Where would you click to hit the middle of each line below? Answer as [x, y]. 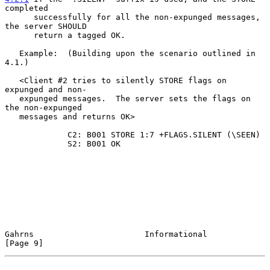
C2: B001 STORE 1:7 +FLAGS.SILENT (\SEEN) [36, 134]
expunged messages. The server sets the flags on [12, 98]
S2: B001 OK [36, 143]
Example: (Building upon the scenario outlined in [12, 53]
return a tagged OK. [19, 35]
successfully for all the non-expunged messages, [19, 17]
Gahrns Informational [106, 234]
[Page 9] [24, 243]
